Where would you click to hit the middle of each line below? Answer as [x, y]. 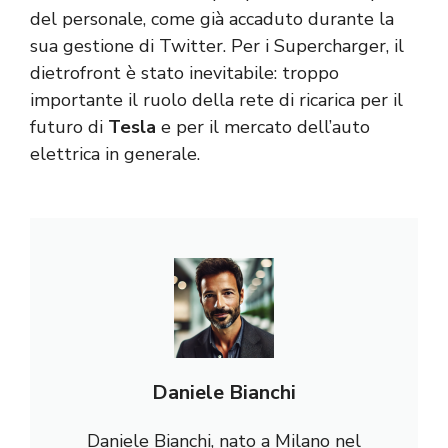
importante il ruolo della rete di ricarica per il [216, 99]
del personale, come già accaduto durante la [212, 18]
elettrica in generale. [115, 153]
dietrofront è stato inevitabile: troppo [184, 72]
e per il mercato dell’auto [263, 126]
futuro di [69, 126]
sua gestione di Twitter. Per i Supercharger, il [217, 45]
